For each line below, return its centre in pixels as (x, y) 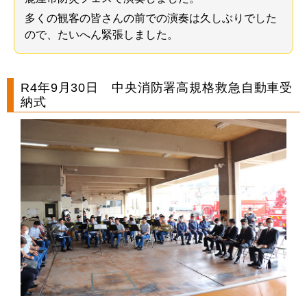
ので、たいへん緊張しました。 (101, 34)
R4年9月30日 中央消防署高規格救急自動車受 (157, 87)
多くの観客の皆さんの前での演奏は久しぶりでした (151, 18)
